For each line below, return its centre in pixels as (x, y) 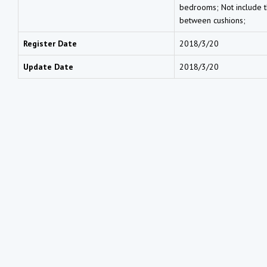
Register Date (50, 43)
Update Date (48, 66)
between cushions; (212, 20)
